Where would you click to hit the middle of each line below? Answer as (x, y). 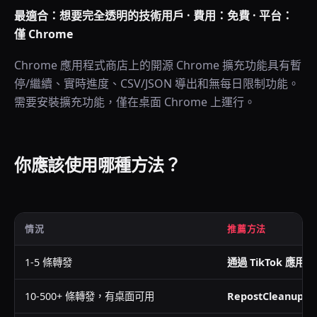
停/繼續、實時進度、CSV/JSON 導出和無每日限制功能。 (157, 83)
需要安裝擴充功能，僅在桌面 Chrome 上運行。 (135, 102)
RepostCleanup (265, 296)
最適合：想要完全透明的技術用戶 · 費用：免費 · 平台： (154, 16)
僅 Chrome (44, 34)
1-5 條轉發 (48, 262)
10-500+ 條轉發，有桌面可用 (90, 296)
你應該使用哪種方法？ (98, 165)
